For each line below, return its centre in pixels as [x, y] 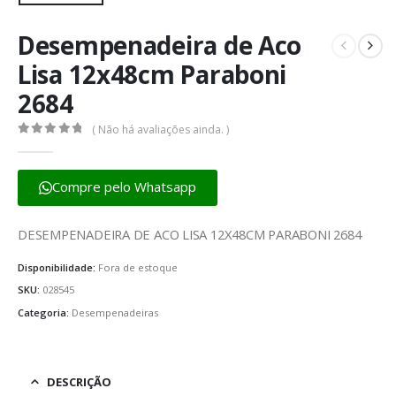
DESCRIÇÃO [79, 382]
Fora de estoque [138, 267]
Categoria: [45, 312]
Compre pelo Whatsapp [124, 186]
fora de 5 [63, 143]
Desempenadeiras [115, 312]
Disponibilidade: [58, 267]
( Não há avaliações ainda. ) [161, 130]
